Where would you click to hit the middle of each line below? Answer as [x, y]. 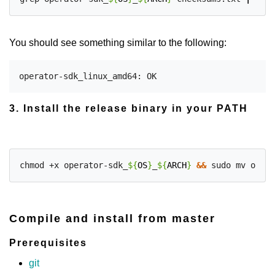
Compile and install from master [112, 218]
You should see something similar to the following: [118, 43]
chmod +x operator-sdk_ [74, 165]
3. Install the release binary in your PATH [129, 108]
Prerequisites [48, 243]
